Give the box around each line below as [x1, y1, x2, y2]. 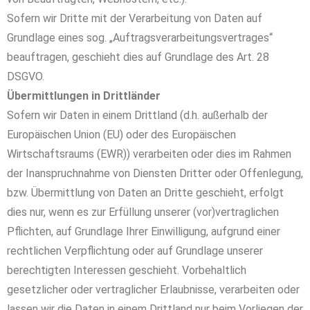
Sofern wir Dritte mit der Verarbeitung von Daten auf [7, 12, 262, 25]
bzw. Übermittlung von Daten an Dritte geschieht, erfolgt [7, 186, 284, 199]
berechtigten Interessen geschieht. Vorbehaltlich [7, 264, 246, 277]
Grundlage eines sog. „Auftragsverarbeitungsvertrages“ [7, 31, 273, 44]
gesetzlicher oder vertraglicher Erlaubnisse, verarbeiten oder [7, 283, 300, 296]
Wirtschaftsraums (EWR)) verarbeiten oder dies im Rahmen [7, 147, 291, 161]
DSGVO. [7, 70, 44, 83]
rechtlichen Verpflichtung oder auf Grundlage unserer [7, 244, 263, 257]
